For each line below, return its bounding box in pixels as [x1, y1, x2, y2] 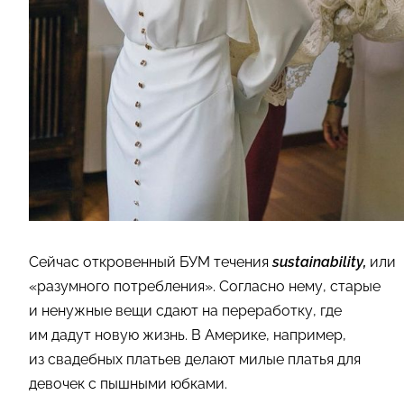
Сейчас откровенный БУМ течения [29, 252, 272, 271]
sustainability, [272, 252, 366, 271]
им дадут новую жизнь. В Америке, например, [29, 326, 346, 344]
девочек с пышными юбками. [29, 374, 227, 392]
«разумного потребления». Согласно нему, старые [29, 277, 381, 295]
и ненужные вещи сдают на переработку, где [29, 301, 342, 319]
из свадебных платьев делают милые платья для [29, 350, 361, 368]
